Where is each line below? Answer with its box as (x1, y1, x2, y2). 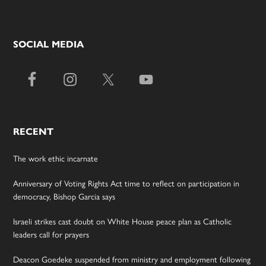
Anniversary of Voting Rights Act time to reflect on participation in (13, 177, 240, 189)
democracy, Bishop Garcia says (13, 190, 116, 202)
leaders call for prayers (13, 228, 90, 240)
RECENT (13, 126, 54, 138)
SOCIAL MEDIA (13, 39, 84, 50)
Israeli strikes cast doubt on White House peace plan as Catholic (13, 215, 232, 227)
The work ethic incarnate (13, 152, 99, 164)
